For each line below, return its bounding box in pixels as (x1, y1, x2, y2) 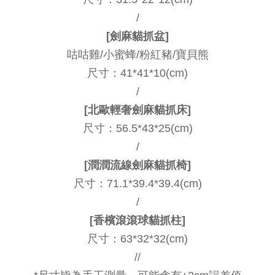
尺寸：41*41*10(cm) (87, 66, 188, 79)
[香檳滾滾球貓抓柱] (90, 214, 185, 227)
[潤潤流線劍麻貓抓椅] (84, 158, 191, 171)
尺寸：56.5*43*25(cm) (82, 122, 193, 134)
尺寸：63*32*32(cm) (87, 232, 188, 245)
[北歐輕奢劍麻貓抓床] (84, 103, 191, 116)
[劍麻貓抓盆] (106, 29, 169, 42)
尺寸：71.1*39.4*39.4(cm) (73, 177, 202, 190)
